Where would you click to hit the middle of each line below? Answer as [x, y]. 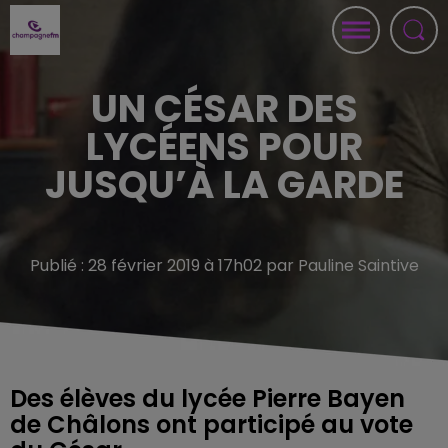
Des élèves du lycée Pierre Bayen [207, 398]
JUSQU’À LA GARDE [224, 184]
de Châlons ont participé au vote [211, 424]
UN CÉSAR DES [224, 108]
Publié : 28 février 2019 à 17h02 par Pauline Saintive [224, 265]
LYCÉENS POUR [224, 146]
